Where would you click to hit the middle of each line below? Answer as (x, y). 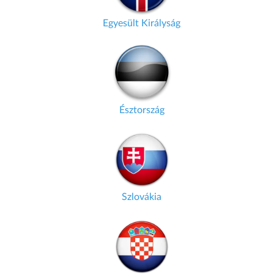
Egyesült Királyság (142, 23)
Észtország (142, 110)
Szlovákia (142, 197)
